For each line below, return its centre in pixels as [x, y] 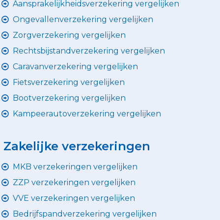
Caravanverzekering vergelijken [75, 66]
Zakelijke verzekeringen [77, 146]
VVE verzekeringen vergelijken [74, 198]
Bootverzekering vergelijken [69, 98]
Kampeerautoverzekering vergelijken [87, 113]
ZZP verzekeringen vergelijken [74, 182]
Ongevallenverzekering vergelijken [83, 19]
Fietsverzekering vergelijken [69, 82]
